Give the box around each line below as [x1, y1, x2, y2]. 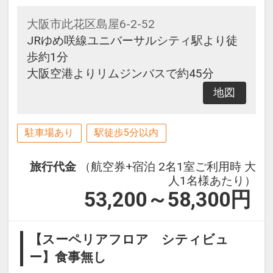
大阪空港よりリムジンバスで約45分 [26, 66, 214, 81]
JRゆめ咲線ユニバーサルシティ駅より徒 [26, 34, 238, 48]
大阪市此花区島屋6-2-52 [26, 17, 155, 32]
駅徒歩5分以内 [94, 127, 158, 139]
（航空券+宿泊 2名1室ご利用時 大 [79, 159, 257, 174]
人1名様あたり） [168, 173, 257, 188]
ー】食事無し [29, 249, 107, 264]
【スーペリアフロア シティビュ [29, 232, 229, 247]
